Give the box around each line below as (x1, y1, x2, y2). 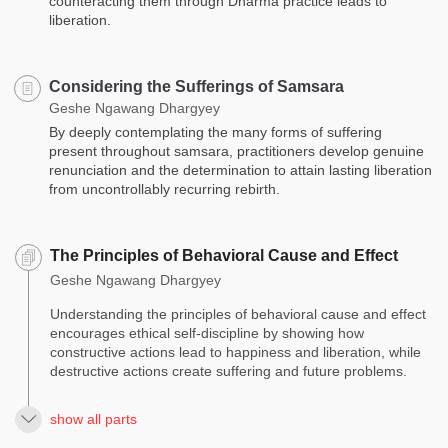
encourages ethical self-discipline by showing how (50, 324, 364, 341)
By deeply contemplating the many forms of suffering (49, 123, 382, 140)
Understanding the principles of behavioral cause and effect (50, 305, 426, 322)
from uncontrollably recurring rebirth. (49, 180, 280, 197)
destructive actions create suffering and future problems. (50, 362, 407, 379)
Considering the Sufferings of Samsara (49, 77, 344, 95)
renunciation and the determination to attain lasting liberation (49, 161, 432, 178)
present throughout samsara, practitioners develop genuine (49, 142, 424, 159)
